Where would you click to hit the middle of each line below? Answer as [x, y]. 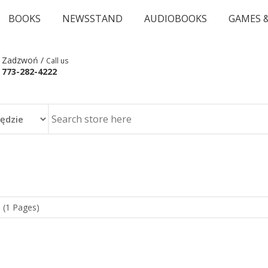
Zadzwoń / [24, 60]
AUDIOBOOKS [176, 19]
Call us [57, 60]
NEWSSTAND [92, 19]
